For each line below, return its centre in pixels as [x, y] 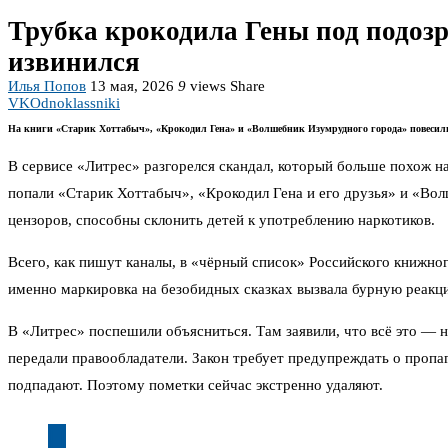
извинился [74, 62]
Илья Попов [47, 86]
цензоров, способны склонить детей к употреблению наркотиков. [221, 220]
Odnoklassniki [75, 103]
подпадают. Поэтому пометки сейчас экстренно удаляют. [195, 385]
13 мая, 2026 [132, 86]
